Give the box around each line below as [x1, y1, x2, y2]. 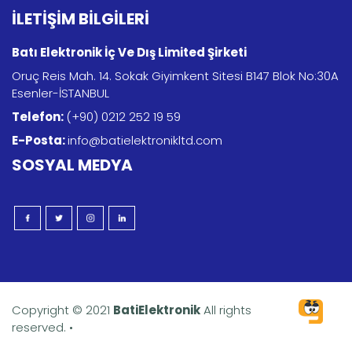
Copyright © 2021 [12, 302, 113, 319]
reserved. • [12, 319, 73, 336]
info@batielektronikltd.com [68, 131, 222, 148]
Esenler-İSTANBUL [12, 84, 109, 101]
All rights [200, 302, 251, 319]
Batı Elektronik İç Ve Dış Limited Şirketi [12, 43, 247, 60]
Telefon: [12, 108, 66, 125]
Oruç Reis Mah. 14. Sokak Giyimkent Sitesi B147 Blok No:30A [12, 67, 339, 84]
